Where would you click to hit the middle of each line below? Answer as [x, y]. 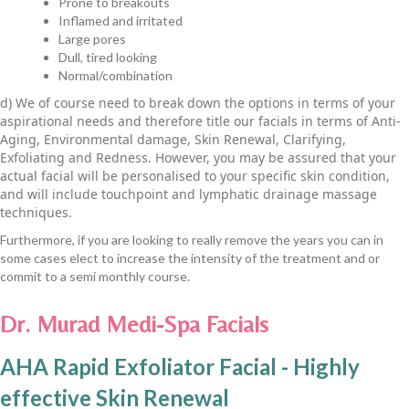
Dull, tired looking [108, 58]
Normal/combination [115, 76]
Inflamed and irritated [121, 21]
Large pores [92, 39]
